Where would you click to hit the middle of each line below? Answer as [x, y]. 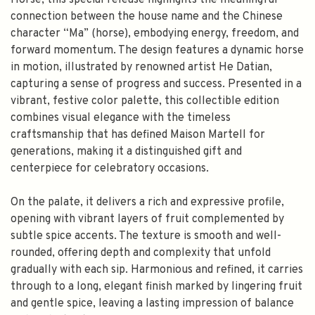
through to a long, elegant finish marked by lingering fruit [156, 287]
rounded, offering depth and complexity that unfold [141, 253]
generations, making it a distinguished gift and [126, 152]
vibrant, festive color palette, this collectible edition [145, 101]
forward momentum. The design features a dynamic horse [157, 51]
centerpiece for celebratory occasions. [110, 169]
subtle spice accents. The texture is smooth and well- [146, 236]
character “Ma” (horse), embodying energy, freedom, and [155, 34]
